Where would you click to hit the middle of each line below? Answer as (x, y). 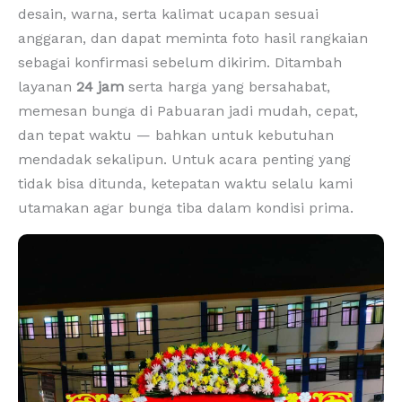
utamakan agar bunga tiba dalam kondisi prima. (186, 207)
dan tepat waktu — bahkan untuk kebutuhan (176, 135)
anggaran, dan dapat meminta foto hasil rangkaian (193, 38)
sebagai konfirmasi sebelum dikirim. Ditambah (180, 62)
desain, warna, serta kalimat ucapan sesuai (168, 13)
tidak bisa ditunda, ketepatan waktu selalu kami (185, 183)
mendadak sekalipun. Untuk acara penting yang (184, 159)
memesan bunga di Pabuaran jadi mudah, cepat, (188, 110)
